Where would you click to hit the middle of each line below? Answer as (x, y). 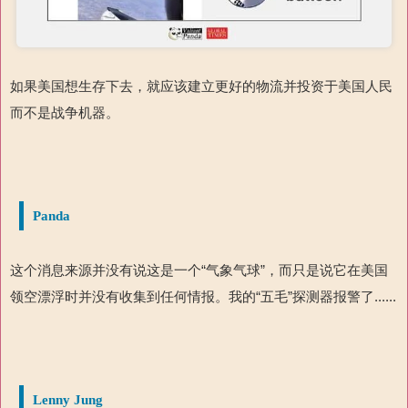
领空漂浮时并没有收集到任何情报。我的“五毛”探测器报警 (185, 296)
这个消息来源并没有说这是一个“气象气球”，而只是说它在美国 (199, 270)
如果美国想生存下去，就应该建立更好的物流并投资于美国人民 (201, 86)
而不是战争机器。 (65, 112)
